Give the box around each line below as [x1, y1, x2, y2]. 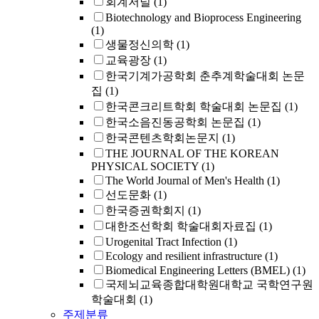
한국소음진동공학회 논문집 [105, 116, 245, 128]
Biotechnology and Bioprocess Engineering [105, 11, 301, 23]
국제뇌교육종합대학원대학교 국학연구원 [105, 278, 313, 291]
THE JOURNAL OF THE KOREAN [105, 147, 279, 159]
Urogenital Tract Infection [105, 236, 221, 248]
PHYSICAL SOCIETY [91, 160, 199, 172]
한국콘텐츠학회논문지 [105, 132, 219, 144]
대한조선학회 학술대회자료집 [105, 220, 256, 232]
